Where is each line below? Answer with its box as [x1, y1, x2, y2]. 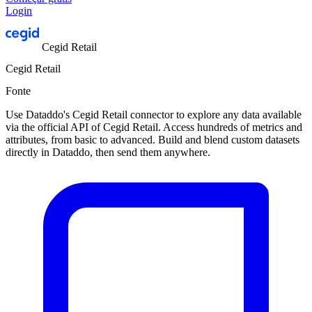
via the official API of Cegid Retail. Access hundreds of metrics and [6, 120, 302, 133]
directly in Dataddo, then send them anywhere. [6, 146, 210, 158]
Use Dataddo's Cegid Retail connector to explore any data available [6, 108, 302, 120]
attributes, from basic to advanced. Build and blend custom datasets [6, 133, 299, 146]
